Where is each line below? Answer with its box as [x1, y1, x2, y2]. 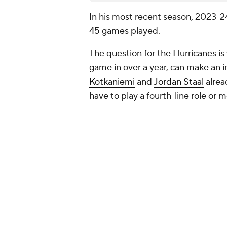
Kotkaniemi [89, 76, 135, 88]
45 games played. [89, 25, 160, 37]
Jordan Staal [154, 76, 204, 88]
